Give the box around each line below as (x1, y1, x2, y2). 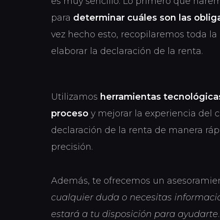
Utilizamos (51, 91, 100, 102)
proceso (51, 108, 88, 118)
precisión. (51, 141, 93, 152)
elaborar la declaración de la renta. (51, 45, 203, 56)
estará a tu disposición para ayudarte (51, 208, 218, 219)
